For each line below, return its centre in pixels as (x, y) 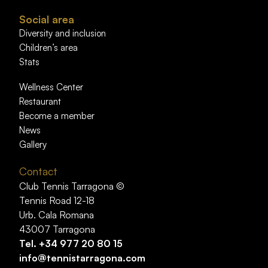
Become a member (57, 116)
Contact (39, 171)
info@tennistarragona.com (83, 258)
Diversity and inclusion (63, 33)
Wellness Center (51, 87)
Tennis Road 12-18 (57, 201)
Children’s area (49, 48)
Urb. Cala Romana (57, 215)
